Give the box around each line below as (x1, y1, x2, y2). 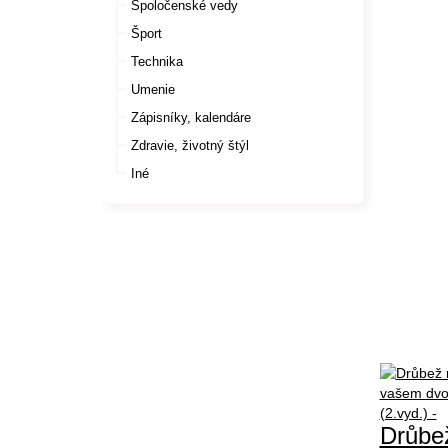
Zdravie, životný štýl (131, 138, 249, 153)
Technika (131, 54, 183, 69)
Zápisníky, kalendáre (131, 110, 251, 125)
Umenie (131, 82, 175, 97)
